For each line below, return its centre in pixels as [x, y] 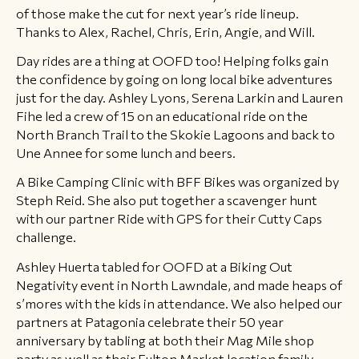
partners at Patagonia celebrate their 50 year [150, 321]
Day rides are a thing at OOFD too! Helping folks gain [172, 61]
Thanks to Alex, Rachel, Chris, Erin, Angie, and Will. [165, 32]
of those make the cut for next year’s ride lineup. [157, 13]
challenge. [46, 237]
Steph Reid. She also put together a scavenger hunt [167, 200]
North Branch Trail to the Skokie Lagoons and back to [175, 134]
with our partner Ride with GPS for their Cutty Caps [169, 218]
